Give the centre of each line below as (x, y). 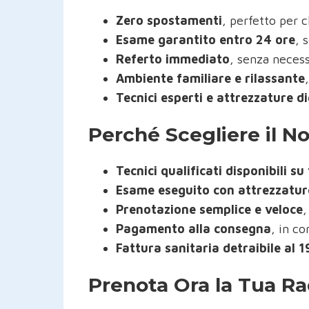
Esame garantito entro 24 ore (206, 39)
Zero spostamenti (169, 20)
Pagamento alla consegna (193, 228)
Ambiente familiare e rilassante (210, 78)
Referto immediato (173, 59)
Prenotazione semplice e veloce (209, 209)
